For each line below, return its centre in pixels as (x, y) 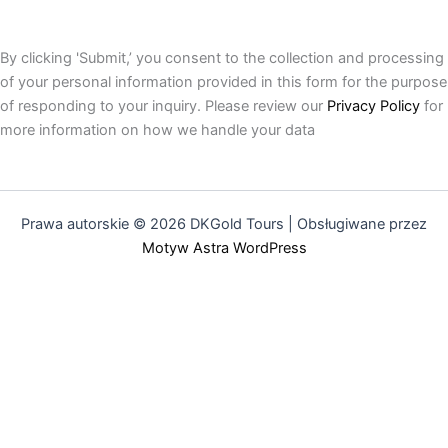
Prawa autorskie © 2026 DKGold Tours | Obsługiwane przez (224, 223)
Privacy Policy (373, 106)
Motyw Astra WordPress (224, 247)
